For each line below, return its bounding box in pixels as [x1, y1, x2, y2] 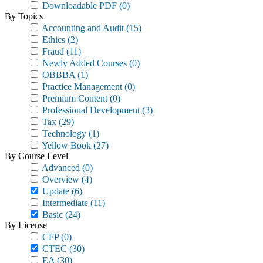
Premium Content [40, 93, 107, 103]
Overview [40, 174, 79, 184]
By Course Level [5, 151, 68, 161]
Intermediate [40, 198, 88, 208]
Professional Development [40, 105, 140, 115]
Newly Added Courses [40, 58, 127, 68]
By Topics [5, 11, 43, 21]
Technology [40, 129, 86, 139]
